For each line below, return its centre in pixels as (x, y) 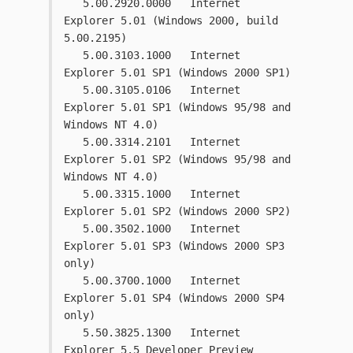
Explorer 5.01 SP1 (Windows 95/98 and (177, 108)
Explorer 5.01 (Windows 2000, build (171, 21)
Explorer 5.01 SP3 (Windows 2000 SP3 (174, 246)
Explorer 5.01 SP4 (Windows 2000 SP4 (174, 298)
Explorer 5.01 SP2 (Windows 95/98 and (177, 160)
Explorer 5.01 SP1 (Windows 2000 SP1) (177, 73)
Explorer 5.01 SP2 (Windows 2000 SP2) (177, 212)
